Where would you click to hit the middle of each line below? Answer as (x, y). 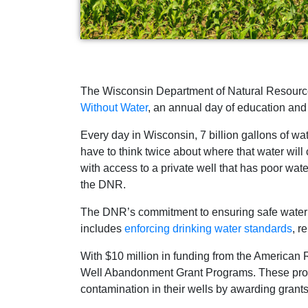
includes (102, 228)
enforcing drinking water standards (208, 228)
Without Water (114, 107)
